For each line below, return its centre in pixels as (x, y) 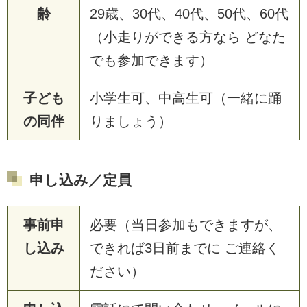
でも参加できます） (151, 61)
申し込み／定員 (81, 180)
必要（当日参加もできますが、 (186, 225)
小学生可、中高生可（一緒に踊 (186, 98)
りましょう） (131, 122)
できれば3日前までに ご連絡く (185, 248)
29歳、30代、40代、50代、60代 (189, 14)
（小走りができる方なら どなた (188, 37)
